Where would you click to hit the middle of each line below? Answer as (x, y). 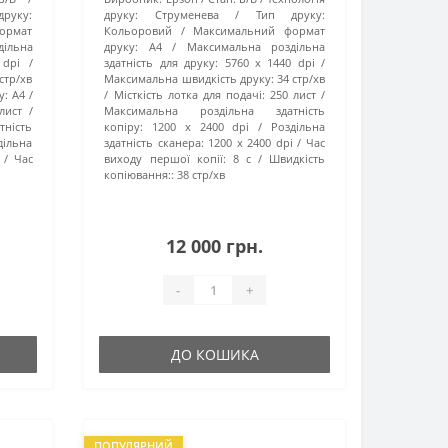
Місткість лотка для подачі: (189, 95)
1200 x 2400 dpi (250, 143)
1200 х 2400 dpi (201, 127)
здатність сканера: (154, 143)
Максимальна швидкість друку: (189, 79)
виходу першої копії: (165, 159)
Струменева (186, 15)
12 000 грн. (215, 246)
